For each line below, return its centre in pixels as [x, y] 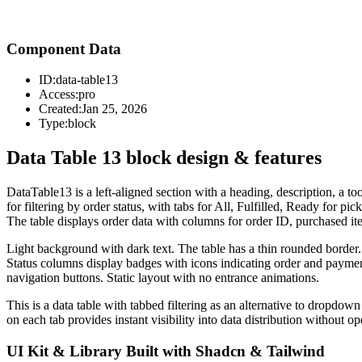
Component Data [64, 48]
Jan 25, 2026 [114, 109]
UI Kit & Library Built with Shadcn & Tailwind [166, 351]
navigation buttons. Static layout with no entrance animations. [163, 278]
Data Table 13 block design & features [164, 158]
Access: [59, 95]
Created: [60, 109]
